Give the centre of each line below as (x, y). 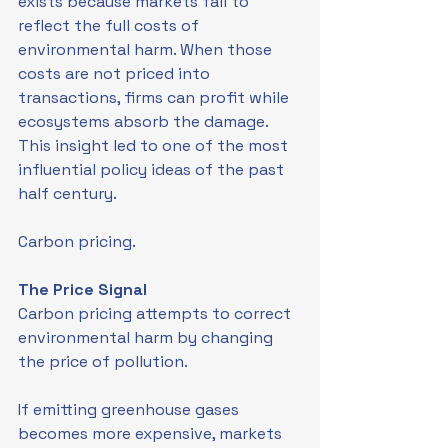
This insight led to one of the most (155, 145)
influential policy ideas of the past (153, 169)
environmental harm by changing (147, 337)
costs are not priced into (116, 73)
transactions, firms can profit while (155, 97)
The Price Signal (82, 289)
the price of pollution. (103, 361)
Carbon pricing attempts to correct (156, 313)
